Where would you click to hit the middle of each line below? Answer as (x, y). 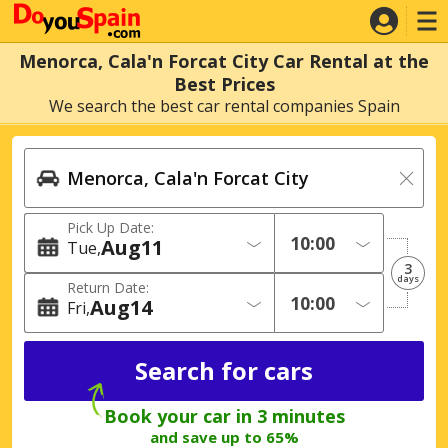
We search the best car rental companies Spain (224, 106)
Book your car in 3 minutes (224, 415)
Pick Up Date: (110, 227)
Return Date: (108, 287)
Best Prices (224, 84)
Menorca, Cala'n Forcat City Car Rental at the (224, 61)
